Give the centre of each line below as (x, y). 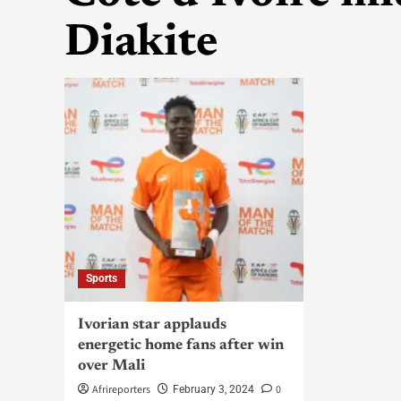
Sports (102, 278)
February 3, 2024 (213, 389)
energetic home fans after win (181, 346)
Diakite (141, 44)
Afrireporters (121, 390)
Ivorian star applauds (152, 325)
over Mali (111, 367)
